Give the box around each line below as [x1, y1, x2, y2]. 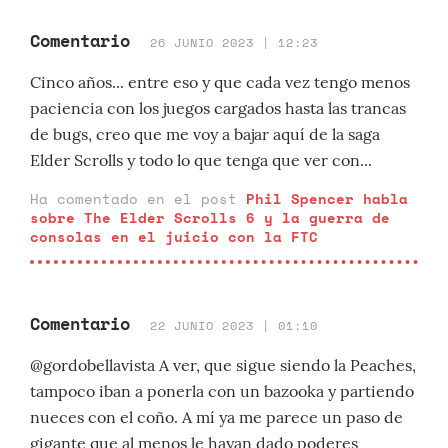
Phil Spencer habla [246, 188, 408, 209]
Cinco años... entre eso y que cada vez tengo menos [30, 72, 410, 92]
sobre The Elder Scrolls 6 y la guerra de [30, 207, 390, 228]
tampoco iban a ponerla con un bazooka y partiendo [30, 381, 414, 401]
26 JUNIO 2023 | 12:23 [150, 34, 318, 51]
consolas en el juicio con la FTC [30, 226, 318, 247]
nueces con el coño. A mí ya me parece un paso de [30, 407, 403, 427]
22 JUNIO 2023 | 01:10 [150, 317, 318, 334]
